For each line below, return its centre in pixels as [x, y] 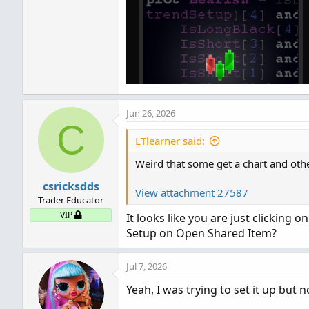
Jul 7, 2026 [147, 266]
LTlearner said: [170, 141]
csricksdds [71, 186]
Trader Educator [71, 200]
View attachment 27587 [192, 192]
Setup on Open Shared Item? [201, 233]
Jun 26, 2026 [151, 113]
